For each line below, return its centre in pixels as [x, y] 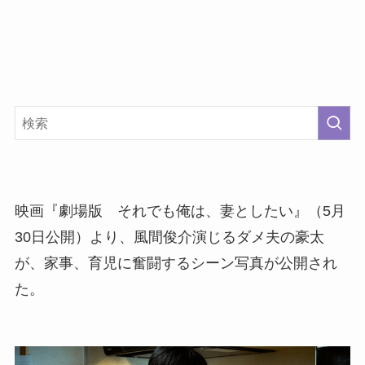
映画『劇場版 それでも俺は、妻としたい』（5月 [180, 211]
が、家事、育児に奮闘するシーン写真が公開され [176, 264]
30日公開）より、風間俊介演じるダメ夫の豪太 [169, 237]
